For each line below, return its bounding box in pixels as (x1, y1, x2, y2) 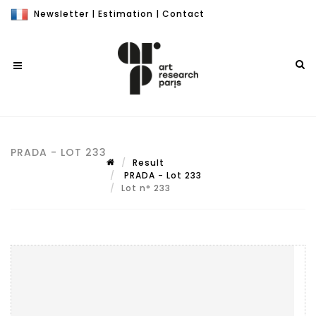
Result (133, 157, 164, 169)
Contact (162, 8, 205, 20)
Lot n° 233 (121, 182, 174, 194)
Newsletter (34, 8, 89, 20)
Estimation (98, 8, 153, 20)
